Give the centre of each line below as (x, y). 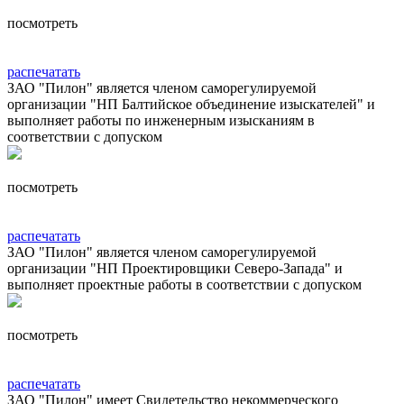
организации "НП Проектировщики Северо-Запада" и (175, 268)
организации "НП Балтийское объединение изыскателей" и (191, 104)
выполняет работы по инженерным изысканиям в (161, 120)
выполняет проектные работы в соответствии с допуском (184, 284)
